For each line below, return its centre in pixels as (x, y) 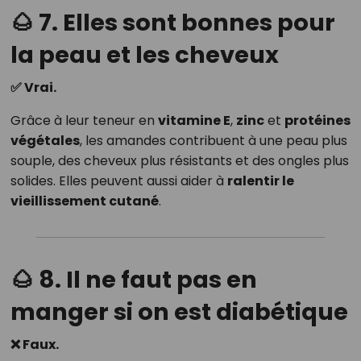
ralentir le (260, 181)
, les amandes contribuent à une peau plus (213, 141)
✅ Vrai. (33, 88)
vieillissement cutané (84, 201)
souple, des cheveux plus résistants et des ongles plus (179, 161)
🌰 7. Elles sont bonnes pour (172, 23)
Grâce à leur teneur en (84, 121)
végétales (45, 141)
